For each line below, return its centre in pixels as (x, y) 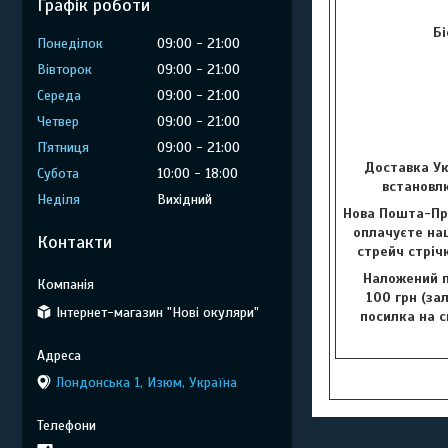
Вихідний (184, 199)
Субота (58, 173)
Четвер (58, 121)
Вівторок (64, 69)
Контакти (74, 242)
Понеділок (70, 43)
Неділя (58, 199)
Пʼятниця (63, 147)
